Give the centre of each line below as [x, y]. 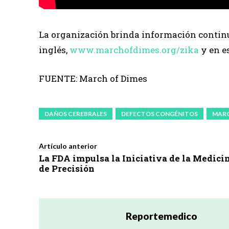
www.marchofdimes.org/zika [134, 50]
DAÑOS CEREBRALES [76, 113]
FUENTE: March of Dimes [93, 78]
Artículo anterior [68, 146]
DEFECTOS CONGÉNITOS [159, 113]
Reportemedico [162, 216]
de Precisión [67, 168]
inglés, [53, 50]
